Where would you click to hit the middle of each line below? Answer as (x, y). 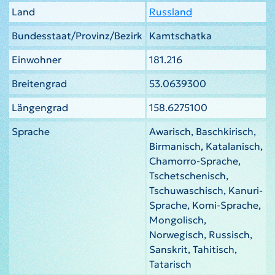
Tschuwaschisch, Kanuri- (206, 190)
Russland (171, 11)
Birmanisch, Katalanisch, (206, 146)
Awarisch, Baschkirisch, (203, 131)
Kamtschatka (180, 35)
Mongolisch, (178, 219)
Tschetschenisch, (189, 175)
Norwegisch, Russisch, (201, 234)
